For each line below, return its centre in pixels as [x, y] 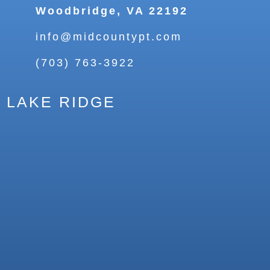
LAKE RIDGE [61, 102]
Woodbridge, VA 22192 [111, 11]
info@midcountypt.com [108, 37]
